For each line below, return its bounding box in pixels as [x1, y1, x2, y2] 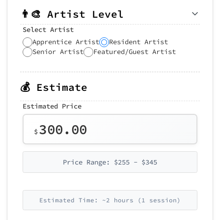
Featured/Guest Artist [93, 47, 176, 56]
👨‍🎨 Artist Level [20, 7, 124, 21]
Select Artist [23, 25, 74, 34]
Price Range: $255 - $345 [63, 157, 157, 166]
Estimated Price [23, 102, 82, 110]
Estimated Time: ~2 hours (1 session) [39, 196, 181, 204]
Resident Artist [109, 37, 168, 46]
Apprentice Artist [32, 37, 99, 46]
